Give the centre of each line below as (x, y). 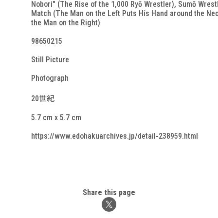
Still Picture (50, 60)
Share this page (109, 192)
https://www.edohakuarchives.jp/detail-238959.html (115, 136)
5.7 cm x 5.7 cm (56, 118)
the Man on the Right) (66, 23)
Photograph (50, 78)
